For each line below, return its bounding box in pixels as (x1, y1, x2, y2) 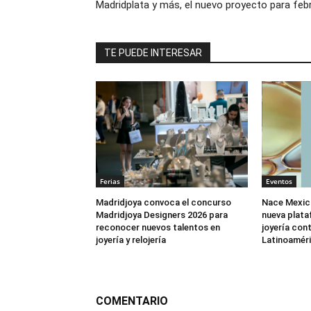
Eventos (265, 176, 292, 187)
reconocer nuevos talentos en (96, 222, 220, 233)
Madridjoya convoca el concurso (96, 197, 231, 208)
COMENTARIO (96, 294, 168, 308)
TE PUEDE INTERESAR (104, 47, 202, 59)
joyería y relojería (96, 235, 168, 246)
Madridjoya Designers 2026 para (96, 210, 228, 221)
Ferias (100, 176, 120, 187)
